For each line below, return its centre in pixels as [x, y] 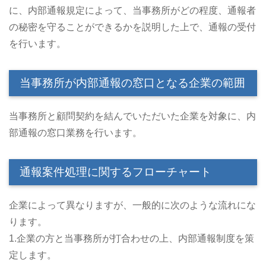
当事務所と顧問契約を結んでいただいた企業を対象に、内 [132, 116]
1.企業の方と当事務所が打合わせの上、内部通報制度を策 [132, 238]
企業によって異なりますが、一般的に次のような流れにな [132, 205]
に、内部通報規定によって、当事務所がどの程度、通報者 [132, 10]
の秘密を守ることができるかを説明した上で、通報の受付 [132, 27]
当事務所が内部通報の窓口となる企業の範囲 [132, 83]
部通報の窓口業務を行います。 [75, 132]
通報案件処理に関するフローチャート [115, 172]
